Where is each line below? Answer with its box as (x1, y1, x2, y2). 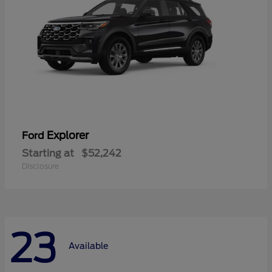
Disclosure (22, 161, 59, 171)
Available (69, 241, 108, 251)
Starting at (22, 147, 74, 159)
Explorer (47, 129, 89, 141)
